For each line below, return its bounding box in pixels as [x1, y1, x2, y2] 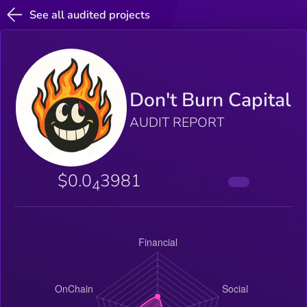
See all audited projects [29, 7, 151, 23]
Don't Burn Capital [130, 86, 292, 113]
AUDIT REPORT [130, 113, 225, 132]
